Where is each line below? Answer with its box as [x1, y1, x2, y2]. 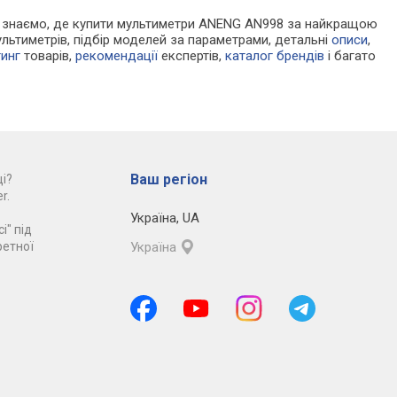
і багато [324, 48, 377, 65]
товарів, [20, 48, 76, 65]
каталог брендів [225, 48, 325, 65]
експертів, [158, 48, 226, 65]
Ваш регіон [129, 171, 207, 189]
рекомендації [75, 48, 159, 65]
